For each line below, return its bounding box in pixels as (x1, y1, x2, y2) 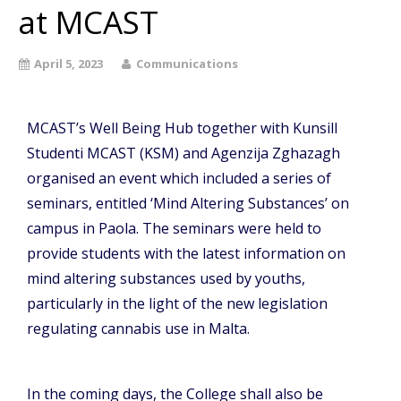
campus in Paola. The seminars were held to (27, 218, 321, 238)
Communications (136, 55, 238, 72)
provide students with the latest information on (27, 243, 346, 263)
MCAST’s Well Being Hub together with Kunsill (27, 117, 337, 138)
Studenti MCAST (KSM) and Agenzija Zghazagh (27, 142, 340, 163)
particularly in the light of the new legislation (27, 293, 328, 313)
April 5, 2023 (34, 55, 103, 72)
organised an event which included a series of (27, 167, 331, 188)
